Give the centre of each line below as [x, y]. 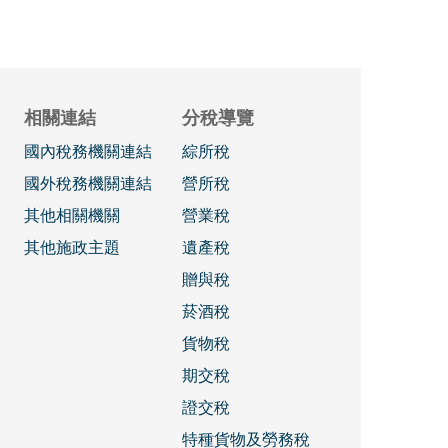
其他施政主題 [71, 247]
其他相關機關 [71, 215]
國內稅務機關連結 [87, 151]
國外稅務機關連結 [87, 183]
